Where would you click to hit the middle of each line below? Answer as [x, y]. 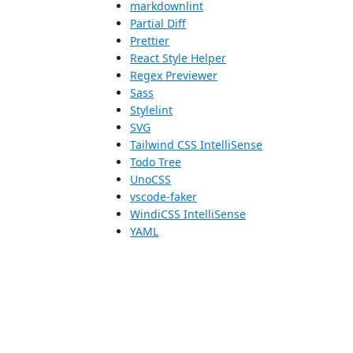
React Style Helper [178, 58]
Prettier [150, 40]
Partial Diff [158, 23]
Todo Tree [156, 162]
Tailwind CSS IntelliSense [196, 144]
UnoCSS [150, 179]
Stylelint [151, 110]
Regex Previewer [174, 75]
